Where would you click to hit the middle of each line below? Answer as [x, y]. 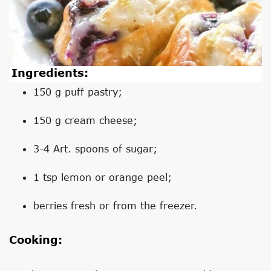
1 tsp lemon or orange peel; [103, 177]
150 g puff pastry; [78, 91]
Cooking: [36, 239]
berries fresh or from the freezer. [115, 205]
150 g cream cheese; [85, 120]
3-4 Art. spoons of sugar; [95, 148]
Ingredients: [50, 72]
